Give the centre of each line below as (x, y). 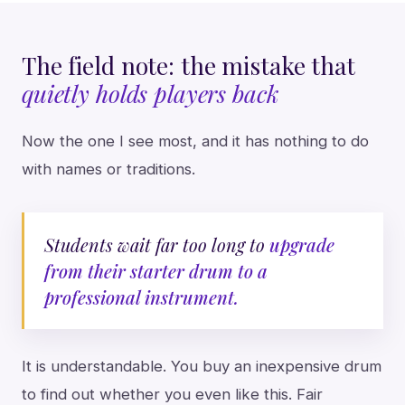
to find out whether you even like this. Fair (172, 394)
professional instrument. (142, 297)
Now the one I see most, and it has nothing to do (195, 141)
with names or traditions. (108, 170)
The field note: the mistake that (188, 66)
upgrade (302, 245)
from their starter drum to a (156, 271)
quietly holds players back (151, 94)
